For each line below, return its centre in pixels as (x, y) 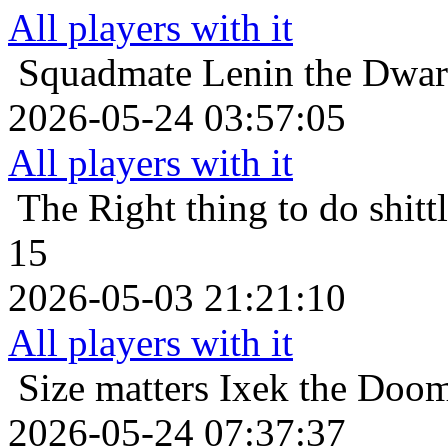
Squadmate (105, 73)
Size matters (113, 388)
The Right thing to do (188, 208)
